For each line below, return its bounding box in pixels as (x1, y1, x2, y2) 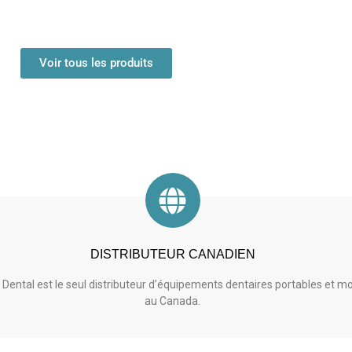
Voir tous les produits (38, 56, 153, 71)
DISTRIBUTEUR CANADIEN (90, 247, 255, 262)
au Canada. (145, 295, 201, 308)
